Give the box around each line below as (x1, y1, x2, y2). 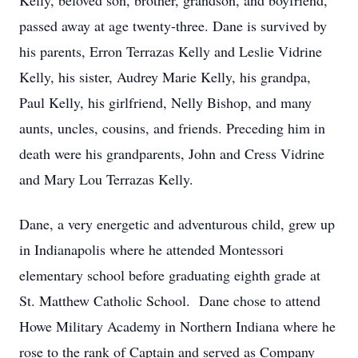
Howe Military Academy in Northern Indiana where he (19, 316, 336, 336)
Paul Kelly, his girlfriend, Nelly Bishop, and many (19, 93, 312, 112)
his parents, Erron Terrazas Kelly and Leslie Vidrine (19, 42, 322, 61)
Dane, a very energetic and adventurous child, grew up (19, 214, 335, 233)
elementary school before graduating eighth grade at (19, 265, 320, 284)
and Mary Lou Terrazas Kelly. (19, 169, 193, 189)
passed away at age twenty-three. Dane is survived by (19, 16, 327, 35)
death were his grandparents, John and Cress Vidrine (19, 144, 324, 163)
